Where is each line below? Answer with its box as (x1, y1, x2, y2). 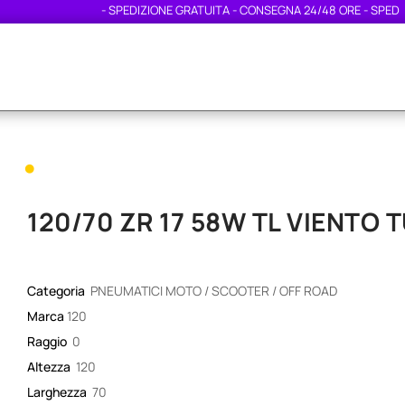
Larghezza (27, 383, 89, 401)
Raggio (27, 333, 70, 351)
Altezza (27, 358, 73, 376)
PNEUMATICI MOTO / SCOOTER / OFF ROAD (89, 282, 337, 300)
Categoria (27, 282, 88, 300)
